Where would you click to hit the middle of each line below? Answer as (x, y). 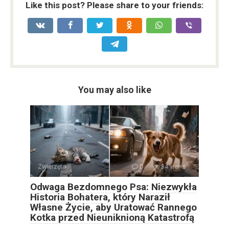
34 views (173, 167)
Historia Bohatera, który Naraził (100, 197)
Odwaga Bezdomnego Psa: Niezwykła (113, 187)
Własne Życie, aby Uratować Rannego (113, 208)
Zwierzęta (52, 167)
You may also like (114, 90)
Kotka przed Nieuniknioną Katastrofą (112, 218)
